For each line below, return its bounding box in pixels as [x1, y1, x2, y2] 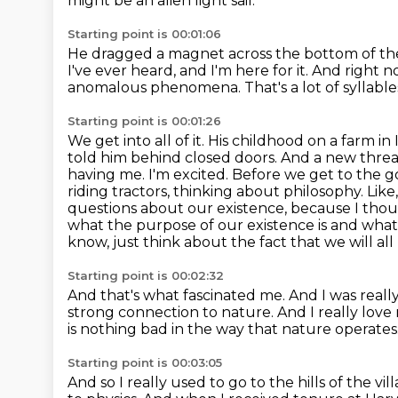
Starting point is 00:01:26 [68, 114, 221, 128]
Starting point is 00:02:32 [68, 268, 224, 283]
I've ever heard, [68, 62, 179, 79]
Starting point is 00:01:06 [68, 27, 221, 41]
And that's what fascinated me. [68, 287, 289, 304]
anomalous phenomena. [68, 79, 244, 96]
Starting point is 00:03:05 [68, 355, 222, 370]
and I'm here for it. [179, 62, 312, 79]
